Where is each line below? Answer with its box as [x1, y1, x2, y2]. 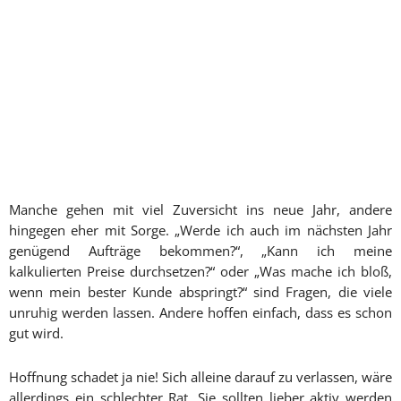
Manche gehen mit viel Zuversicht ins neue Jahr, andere [9, 200, 392, 218]
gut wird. [9, 324, 64, 342]
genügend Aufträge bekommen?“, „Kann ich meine [9, 242, 392, 260]
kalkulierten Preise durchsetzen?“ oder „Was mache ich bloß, [9, 262, 392, 280]
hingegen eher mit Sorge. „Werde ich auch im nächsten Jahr [9, 221, 392, 239]
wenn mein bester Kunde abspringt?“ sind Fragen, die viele [9, 283, 392, 301]
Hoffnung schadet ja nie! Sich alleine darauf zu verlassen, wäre [9, 368, 392, 386]
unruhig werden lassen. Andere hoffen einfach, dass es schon [9, 303, 392, 321]
